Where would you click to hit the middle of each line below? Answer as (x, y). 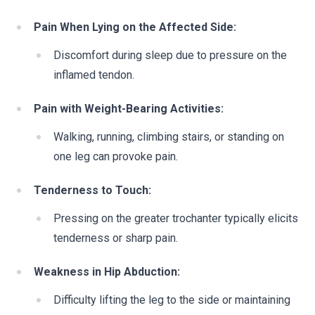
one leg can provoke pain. (116, 156)
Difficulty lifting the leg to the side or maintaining (172, 300)
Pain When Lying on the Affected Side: (135, 27)
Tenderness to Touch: (92, 190)
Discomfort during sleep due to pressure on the (170, 55)
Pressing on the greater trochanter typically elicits (176, 218)
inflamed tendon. (94, 75)
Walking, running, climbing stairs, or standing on (169, 137)
